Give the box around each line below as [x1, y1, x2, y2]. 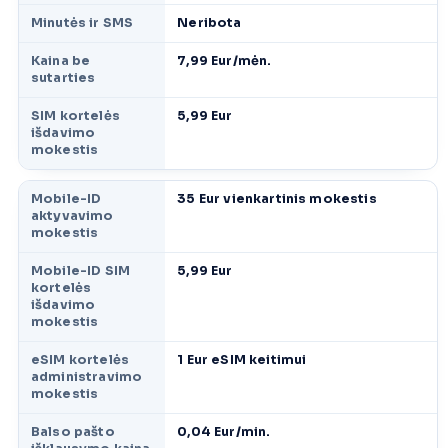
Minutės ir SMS [31, 15, 134, 32]
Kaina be [31, 53, 91, 70]
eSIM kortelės [31, 352, 130, 369]
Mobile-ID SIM [31, 263, 131, 280]
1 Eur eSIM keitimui [177, 352, 307, 369]
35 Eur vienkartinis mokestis [177, 191, 377, 208]
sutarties [31, 70, 96, 87]
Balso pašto [31, 424, 115, 441]
